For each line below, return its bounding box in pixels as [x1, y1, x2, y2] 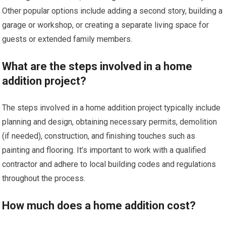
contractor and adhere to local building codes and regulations [2, 159, 216, 169]
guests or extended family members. [2, 34, 133, 44]
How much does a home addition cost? [2, 199, 196, 212]
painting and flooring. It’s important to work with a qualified [2, 145, 206, 155]
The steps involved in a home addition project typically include [2, 103, 221, 113]
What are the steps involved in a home [2, 60, 193, 73]
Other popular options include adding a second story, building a [2, 6, 223, 16]
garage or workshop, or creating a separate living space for [2, 20, 209, 30]
